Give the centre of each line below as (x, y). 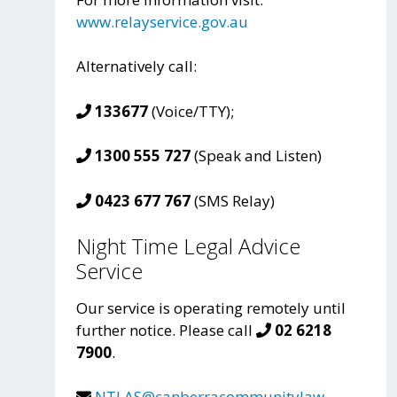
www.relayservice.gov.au (162, 21)
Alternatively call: (136, 66)
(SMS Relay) (233, 200)
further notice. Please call (166, 330)
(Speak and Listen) (256, 156)
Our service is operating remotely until (211, 307)
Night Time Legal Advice (188, 247)
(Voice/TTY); (191, 111)
